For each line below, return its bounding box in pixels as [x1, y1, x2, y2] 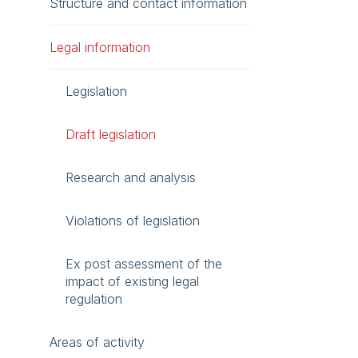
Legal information [50, 39, 150, 55]
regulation [66, 291, 122, 307]
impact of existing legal [66, 273, 199, 289]
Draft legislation [66, 126, 156, 142]
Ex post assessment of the [66, 256, 222, 272]
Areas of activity [50, 334, 145, 350]
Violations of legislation [66, 213, 200, 229]
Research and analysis [66, 169, 196, 185]
